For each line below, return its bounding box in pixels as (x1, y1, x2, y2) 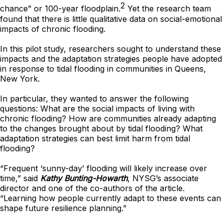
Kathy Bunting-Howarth (40, 173, 127, 183)
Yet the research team (125, 3, 211, 14)
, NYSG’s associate (127, 173, 199, 183)
